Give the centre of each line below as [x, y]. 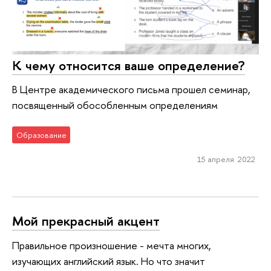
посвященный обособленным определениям [115, 105]
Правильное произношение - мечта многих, [112, 245]
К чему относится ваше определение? [129, 65]
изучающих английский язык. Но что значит [109, 261]
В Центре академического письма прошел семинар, [131, 90]
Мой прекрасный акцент [86, 221]
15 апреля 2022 [226, 159]
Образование [41, 135]
